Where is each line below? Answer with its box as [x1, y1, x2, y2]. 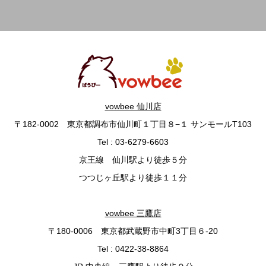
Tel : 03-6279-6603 [97, 137, 169, 147]
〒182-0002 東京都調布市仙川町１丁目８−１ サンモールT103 [14, 119, 252, 129]
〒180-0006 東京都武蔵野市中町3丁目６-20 [48, 226, 218, 236]
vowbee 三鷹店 [104, 208, 161, 218]
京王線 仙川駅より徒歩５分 [79, 155, 187, 164]
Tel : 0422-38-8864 [97, 244, 169, 254]
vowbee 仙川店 [104, 102, 161, 111]
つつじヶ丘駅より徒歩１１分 [79, 173, 187, 182]
